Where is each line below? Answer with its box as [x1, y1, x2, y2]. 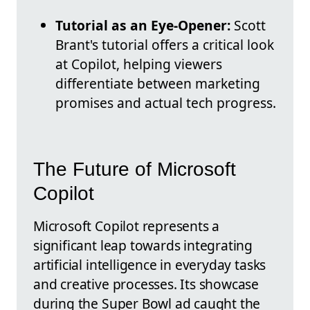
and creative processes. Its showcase [33, 274, 259, 293]
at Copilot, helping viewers [55, 55, 222, 74]
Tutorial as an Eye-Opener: [55, 16, 230, 35]
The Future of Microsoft [33, 158, 236, 180]
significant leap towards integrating [33, 235, 253, 255]
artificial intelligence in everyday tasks [33, 255, 266, 274]
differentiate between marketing [55, 74, 260, 93]
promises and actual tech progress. [55, 93, 276, 113]
